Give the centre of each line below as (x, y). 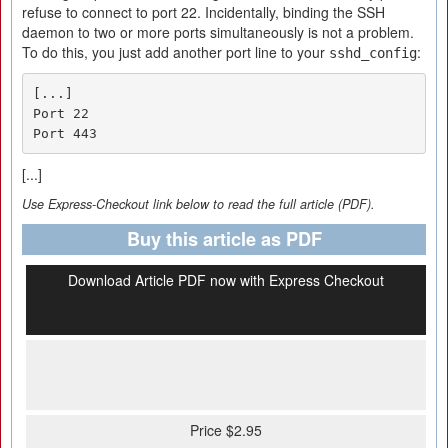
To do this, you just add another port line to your (175, 52)
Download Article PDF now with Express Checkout (226, 280)
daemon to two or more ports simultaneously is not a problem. (218, 32)
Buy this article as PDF (224, 239)
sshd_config (373, 53)
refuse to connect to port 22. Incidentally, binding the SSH (203, 12)
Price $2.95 (226, 430)
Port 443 (64, 133)
